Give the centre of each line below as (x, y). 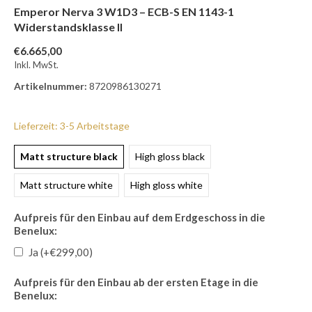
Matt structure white (67, 185)
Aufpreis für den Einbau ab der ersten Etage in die (136, 282)
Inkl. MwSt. (36, 65)
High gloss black (170, 156)
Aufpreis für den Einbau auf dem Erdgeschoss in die (140, 217)
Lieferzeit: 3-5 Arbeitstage (72, 126)
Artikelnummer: (50, 86)
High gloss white (166, 185)
